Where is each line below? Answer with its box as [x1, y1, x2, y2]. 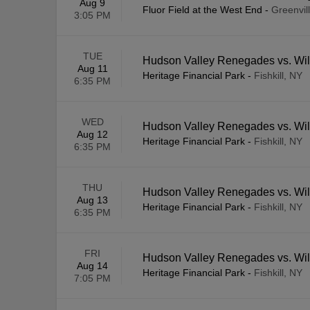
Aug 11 [77, 63, 108, 75]
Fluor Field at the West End [143, 4, 262, 16]
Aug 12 [77, 129, 108, 140]
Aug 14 [77, 260, 108, 272]
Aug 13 [77, 194, 108, 206]
